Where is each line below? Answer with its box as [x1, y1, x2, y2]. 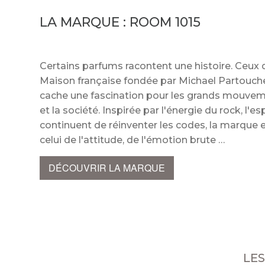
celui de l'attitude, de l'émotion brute [40, 134, 225, 146]
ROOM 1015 [130, 14, 201, 31]
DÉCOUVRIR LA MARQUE [49, 161, 166, 175]
